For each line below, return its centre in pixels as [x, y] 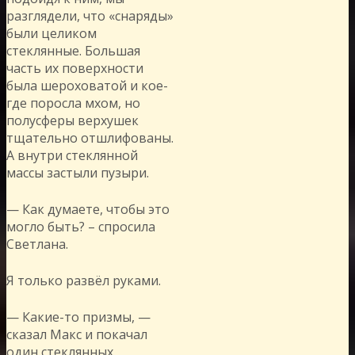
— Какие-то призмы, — [78, 317]
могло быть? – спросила [81, 226]
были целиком [52, 33]
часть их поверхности [75, 68]
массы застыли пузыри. [78, 172]
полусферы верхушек [73, 120]
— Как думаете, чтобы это [88, 209]
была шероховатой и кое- [87, 85]
